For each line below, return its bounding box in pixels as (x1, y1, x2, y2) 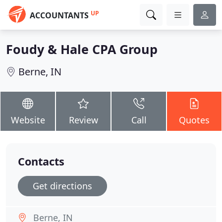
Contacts (18, 154, 64, 168)
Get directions (33, 180, 92, 192)
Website (10, 114, 45, 126)
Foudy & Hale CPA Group (6, 41, 158, 57)
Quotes (179, 114, 210, 126)
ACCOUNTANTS (30, 10, 89, 21)
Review (68, 114, 98, 126)
